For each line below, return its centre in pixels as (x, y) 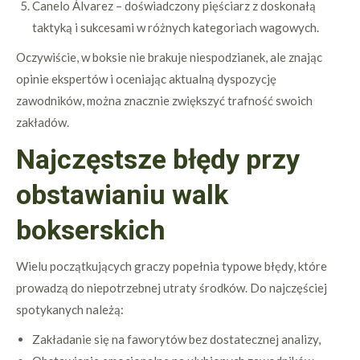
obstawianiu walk (122, 194)
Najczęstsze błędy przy (158, 159)
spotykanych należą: (70, 309)
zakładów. (43, 122)
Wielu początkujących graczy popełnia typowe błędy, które (172, 266)
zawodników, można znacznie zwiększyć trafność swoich (164, 100)
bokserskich (91, 230)
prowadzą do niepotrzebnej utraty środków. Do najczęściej (172, 288)
